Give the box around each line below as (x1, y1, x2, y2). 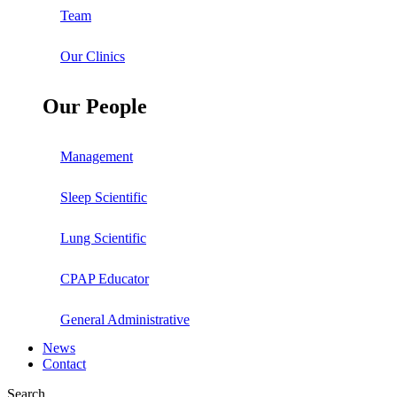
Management (60, 149, 133, 165)
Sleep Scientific (60, 190, 147, 206)
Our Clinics (60, 49, 125, 65)
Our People (43, 95, 147, 119)
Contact (43, 356, 86, 372)
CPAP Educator (60, 271, 149, 287)
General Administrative (60, 312, 190, 328)
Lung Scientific (60, 230, 146, 246)
